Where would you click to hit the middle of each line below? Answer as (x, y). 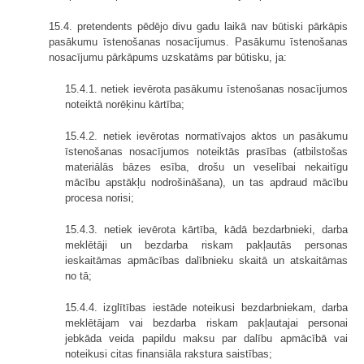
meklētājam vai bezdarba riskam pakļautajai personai (206, 323)
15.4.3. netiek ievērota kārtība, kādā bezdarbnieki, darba (206, 230)
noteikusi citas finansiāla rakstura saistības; (169, 354)
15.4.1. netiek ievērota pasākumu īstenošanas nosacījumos (206, 89)
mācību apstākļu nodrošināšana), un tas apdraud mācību (206, 183)
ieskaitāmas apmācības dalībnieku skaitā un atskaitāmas (206, 261)
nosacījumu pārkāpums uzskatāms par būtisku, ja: (168, 58)
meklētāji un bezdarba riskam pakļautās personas (206, 245)
